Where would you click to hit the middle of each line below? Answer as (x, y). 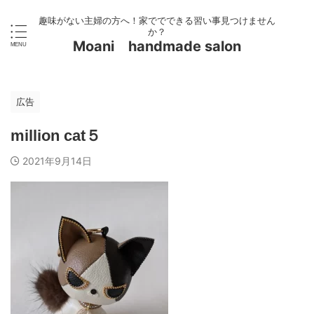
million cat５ (56, 136)
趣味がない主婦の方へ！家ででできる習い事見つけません (157, 20)
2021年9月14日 (57, 161)
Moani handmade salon (157, 46)
